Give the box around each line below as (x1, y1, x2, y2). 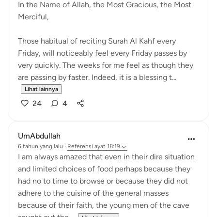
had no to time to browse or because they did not (18, 176, 188, 186)
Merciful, (18, 12, 49, 21)
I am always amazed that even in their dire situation (18, 152, 195, 161)
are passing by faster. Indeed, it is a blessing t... (18, 73, 176, 82)
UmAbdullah (18, 131, 61, 140)
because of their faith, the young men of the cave (18, 201, 189, 210)
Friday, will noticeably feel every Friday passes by (18, 48, 187, 58)
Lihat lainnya (25, 86, 58, 93)
